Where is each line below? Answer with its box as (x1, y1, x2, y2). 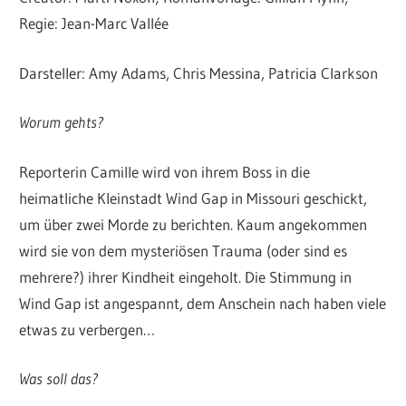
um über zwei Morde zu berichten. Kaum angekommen (19, 214, 368, 234)
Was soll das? (19, 369, 99, 389)
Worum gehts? (19, 112, 104, 132)
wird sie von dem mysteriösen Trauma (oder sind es (19, 240, 348, 260)
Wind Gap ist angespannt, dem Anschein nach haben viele (19, 293, 387, 313)
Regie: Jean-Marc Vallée (19, 14, 169, 34)
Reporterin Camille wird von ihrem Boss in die (19, 161, 311, 181)
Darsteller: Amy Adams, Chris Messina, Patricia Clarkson (19, 63, 379, 82)
